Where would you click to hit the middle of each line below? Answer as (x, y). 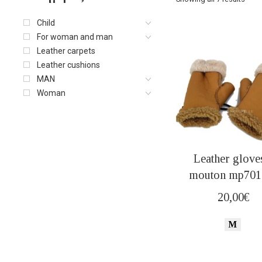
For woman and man (75, 37)
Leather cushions (68, 65)
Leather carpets (66, 51)
